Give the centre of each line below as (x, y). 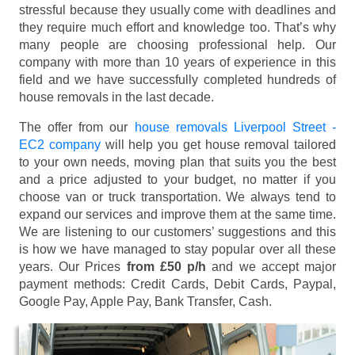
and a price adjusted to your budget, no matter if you (177, 179)
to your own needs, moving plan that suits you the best (177, 162)
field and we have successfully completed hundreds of (177, 79)
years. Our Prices (73, 266)
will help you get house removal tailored (218, 144)
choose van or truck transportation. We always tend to (177, 197)
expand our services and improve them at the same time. (177, 214)
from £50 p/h (166, 266)
